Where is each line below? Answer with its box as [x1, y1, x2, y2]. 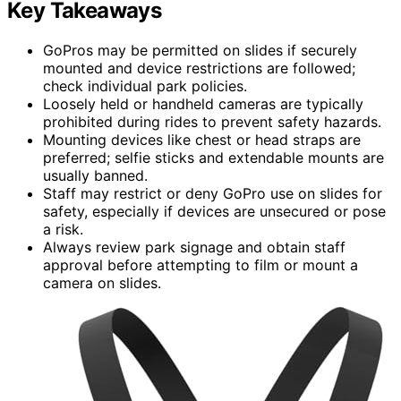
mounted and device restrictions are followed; [43, 58, 355, 77]
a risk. [43, 219, 83, 238]
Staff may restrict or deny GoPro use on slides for [43, 183, 382, 202]
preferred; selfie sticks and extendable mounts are [43, 148, 384, 166]
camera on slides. [43, 273, 161, 292]
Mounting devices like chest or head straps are [43, 130, 361, 149]
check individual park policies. [43, 76, 247, 95]
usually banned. [43, 166, 148, 184]
